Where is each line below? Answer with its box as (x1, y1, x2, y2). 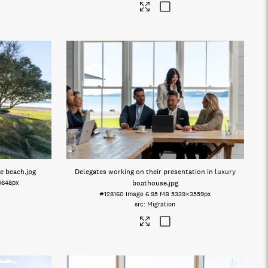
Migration (147, 200, 176, 209)
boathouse (132, 178, 167, 188)
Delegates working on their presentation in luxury (74, 167, 236, 176)
